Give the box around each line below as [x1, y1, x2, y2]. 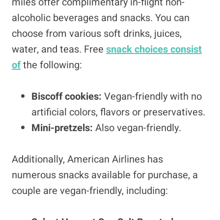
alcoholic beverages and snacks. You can [12, 11, 190, 25]
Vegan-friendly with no [104, 89, 202, 104]
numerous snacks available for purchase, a [12, 168, 198, 182]
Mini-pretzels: [31, 121, 95, 135]
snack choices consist [106, 42, 202, 56]
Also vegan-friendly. [95, 121, 181, 135]
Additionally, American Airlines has [12, 152, 163, 166]
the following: [23, 58, 82, 72]
